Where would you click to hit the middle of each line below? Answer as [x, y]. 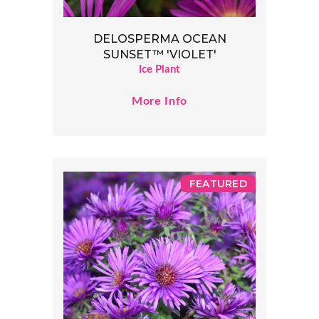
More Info [159, 101]
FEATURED [218, 184]
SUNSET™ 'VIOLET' [159, 55]
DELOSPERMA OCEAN [159, 39]
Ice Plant [159, 70]
